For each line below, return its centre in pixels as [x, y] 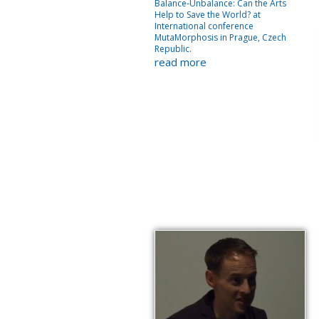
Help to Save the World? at [208, 15]
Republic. [173, 49]
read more [181, 62]
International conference [204, 26]
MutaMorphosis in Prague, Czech [220, 37]
